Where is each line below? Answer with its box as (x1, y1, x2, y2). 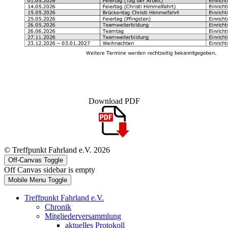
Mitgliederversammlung (45, 212, 121, 220)
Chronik (45, 203, 71, 211)
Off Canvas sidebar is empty (4, 165, 95, 174)
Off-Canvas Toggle (8, 156, 63, 164)
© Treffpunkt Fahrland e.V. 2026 (4, 146, 110, 154)
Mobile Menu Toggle (8, 176, 67, 184)
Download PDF (88, 97, 140, 105)
